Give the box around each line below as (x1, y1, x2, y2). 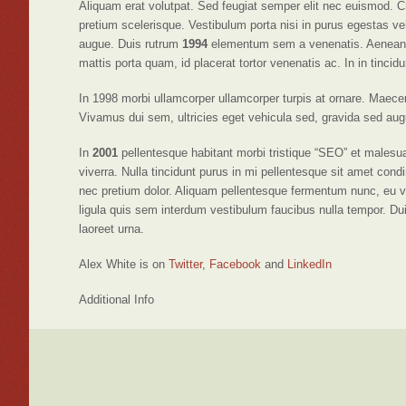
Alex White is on (79, 256, 169, 271)
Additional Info (79, 292, 154, 306)
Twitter (169, 256, 202, 271)
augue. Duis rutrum (79, 36, 182, 51)
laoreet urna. (79, 221, 144, 236)
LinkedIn (287, 256, 332, 271)
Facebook (209, 256, 261, 271)
